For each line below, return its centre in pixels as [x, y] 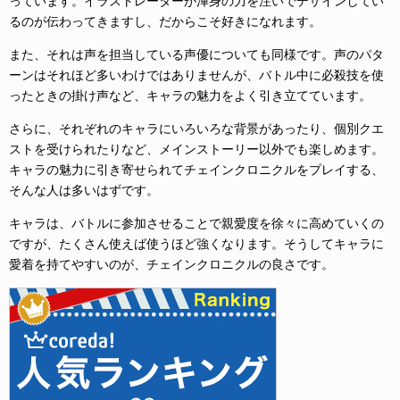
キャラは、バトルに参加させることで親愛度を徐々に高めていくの [196, 223]
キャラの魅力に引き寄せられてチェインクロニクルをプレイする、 [196, 170]
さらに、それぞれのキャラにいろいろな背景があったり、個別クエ [196, 129]
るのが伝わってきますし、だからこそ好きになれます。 [165, 21]
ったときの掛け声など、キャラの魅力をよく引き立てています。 [190, 96]
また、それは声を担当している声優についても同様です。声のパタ [196, 54]
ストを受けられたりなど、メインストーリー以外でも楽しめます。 [196, 149]
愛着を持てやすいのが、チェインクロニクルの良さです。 [171, 264]
